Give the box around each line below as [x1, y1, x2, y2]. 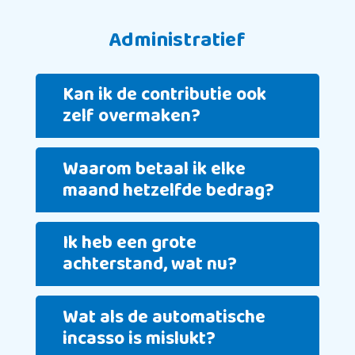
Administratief [109, 23, 246, 57]
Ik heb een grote [63, 228, 197, 258]
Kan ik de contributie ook [63, 80, 267, 110]
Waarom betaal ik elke [63, 154, 246, 184]
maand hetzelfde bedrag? [63, 175, 275, 205]
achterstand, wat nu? [63, 250, 238, 280]
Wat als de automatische [63, 303, 266, 333]
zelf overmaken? [63, 101, 201, 132]
